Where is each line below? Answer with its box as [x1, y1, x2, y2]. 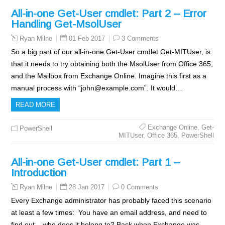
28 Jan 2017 [69, 183, 105, 191]
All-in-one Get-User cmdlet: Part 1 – [11, 156, 180, 168]
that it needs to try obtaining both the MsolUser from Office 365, [11, 60, 213, 68]
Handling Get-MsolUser [11, 18, 122, 30]
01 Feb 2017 [69, 35, 105, 42]
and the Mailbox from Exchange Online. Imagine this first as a [11, 72, 207, 80]
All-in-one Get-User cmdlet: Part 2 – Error [11, 8, 207, 19]
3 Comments [122, 35, 159, 42]
